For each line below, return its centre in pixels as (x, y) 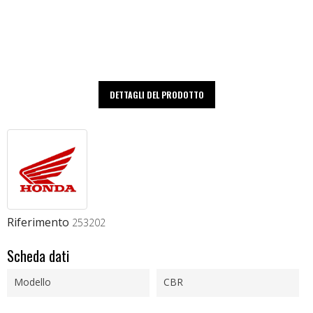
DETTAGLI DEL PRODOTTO (156, 95)
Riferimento (38, 223)
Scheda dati (38, 256)
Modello (32, 282)
